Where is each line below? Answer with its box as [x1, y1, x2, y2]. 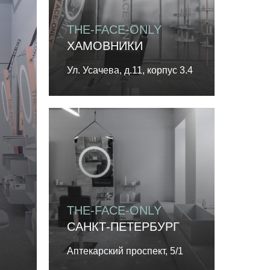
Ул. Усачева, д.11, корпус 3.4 [67, 64, 193, 75]
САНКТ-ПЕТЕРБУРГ [67, 219, 180, 233]
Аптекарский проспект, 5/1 [67, 245, 183, 256]
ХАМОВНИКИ [67, 39, 143, 52]
